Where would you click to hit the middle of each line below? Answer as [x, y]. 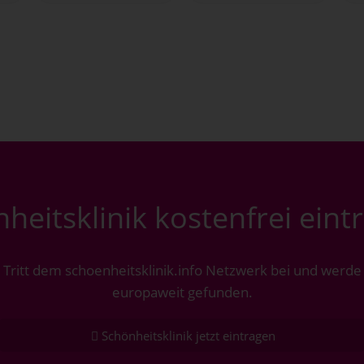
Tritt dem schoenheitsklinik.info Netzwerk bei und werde [182, 271]
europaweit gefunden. [182, 292]
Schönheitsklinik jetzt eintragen [189, 336]
